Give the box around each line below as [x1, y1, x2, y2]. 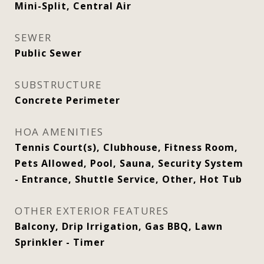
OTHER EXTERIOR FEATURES [15, 204, 169, 217]
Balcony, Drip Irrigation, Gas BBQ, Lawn [15, 220, 223, 233]
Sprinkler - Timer [15, 236, 105, 249]
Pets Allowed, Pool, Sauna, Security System [15, 157, 243, 170]
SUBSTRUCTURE [15, 78, 102, 91]
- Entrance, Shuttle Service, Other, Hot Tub [15, 173, 242, 186]
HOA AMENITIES [15, 125, 104, 138]
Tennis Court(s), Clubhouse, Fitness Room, [15, 141, 238, 154]
